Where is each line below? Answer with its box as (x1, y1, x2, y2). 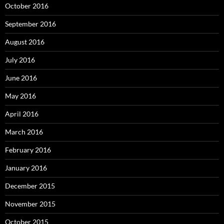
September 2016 (5, 19, 56, 28)
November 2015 (5, 199, 55, 208)
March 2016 (5, 127, 43, 136)
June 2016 (5, 73, 37, 82)
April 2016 (5, 109, 38, 118)
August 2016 (5, 37, 44, 46)
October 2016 (5, 1, 48, 10)
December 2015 (5, 181, 55, 190)
